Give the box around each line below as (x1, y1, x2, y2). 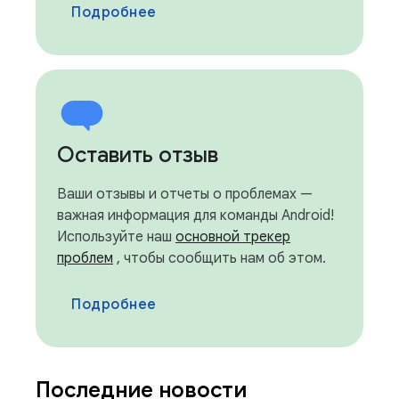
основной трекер (175, 227, 290, 246)
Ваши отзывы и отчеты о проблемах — (57, 184, 313, 203)
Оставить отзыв (57, 141, 218, 168)
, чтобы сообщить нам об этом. (113, 248, 326, 267)
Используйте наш (57, 227, 175, 246)
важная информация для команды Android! (57, 206, 334, 224)
